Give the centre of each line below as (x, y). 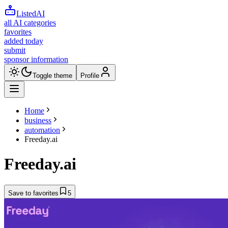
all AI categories (30, 23)
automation (42, 130)
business (38, 120)
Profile (90, 76)
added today (24, 41)
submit (15, 50)
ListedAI (31, 13)
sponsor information (36, 59)
